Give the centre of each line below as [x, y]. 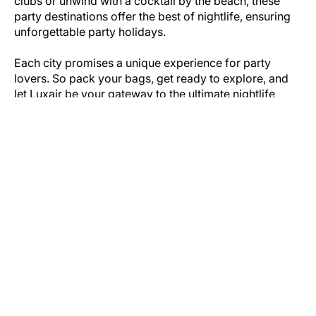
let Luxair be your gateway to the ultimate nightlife [145, 94]
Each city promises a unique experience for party [142, 63]
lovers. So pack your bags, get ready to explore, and [151, 79]
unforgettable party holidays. [91, 32]
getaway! [38, 110]
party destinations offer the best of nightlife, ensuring [152, 17]
